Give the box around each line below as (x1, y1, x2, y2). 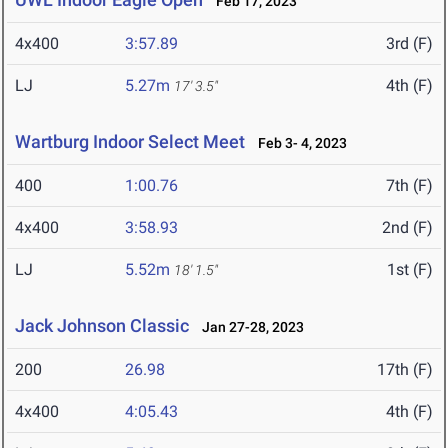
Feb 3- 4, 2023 (249, 135, 347, 152)
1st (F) (387, 260, 433, 280)
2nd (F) (382, 218, 433, 238)
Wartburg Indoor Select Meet (15, 131, 245, 153)
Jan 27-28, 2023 (193, 319, 304, 336)
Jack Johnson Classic (15, 315, 189, 337)
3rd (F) (386, 34, 433, 54)
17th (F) (377, 360, 433, 380)
